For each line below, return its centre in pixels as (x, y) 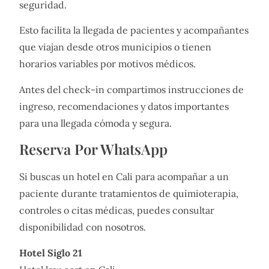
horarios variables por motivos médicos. (107, 64)
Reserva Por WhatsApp (93, 149)
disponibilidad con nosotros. (83, 227)
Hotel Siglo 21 (51, 252)
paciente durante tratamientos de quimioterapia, (129, 194)
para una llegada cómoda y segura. (95, 123)
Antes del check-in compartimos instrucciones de (131, 89)
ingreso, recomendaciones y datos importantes (124, 106)
